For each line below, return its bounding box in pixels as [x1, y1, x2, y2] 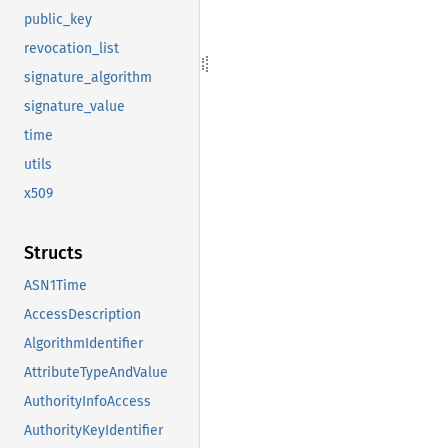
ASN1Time [24, 277, 87, 295]
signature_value [24, 98, 125, 116]
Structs [24, 242, 83, 265]
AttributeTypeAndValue [24, 364, 168, 382]
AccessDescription [24, 306, 141, 324]
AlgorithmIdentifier [24, 335, 143, 353]
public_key [24, 11, 92, 29]
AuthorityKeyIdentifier [24, 422, 163, 440]
